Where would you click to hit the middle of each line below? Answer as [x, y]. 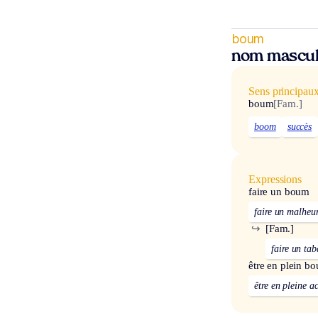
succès [300, 127]
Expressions [275, 180]
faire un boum [279, 192]
